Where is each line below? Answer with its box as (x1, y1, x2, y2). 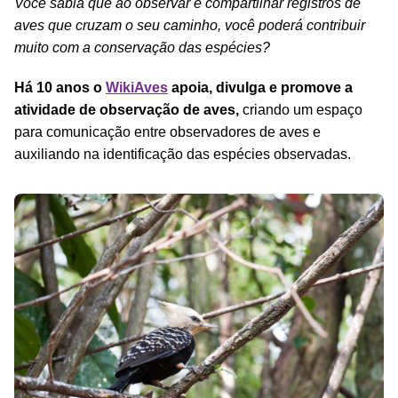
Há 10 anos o (14, 79, 106, 95)
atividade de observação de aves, (14, 101, 239, 117)
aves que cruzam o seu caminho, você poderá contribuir (14, 17, 365, 33)
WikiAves (106, 79, 168, 95)
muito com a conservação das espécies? (14, 39, 270, 55)
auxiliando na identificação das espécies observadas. (14, 146, 351, 162)
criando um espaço (239, 101, 362, 117)
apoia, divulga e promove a (168, 79, 353, 95)
